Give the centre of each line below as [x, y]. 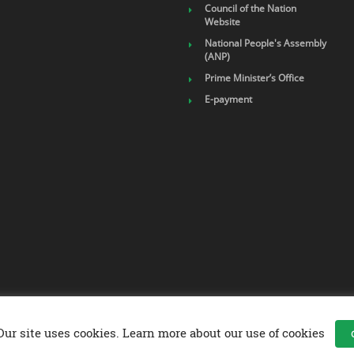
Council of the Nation [250, 8]
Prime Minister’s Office [254, 78]
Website [222, 22]
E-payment [228, 99]
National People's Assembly [265, 43]
